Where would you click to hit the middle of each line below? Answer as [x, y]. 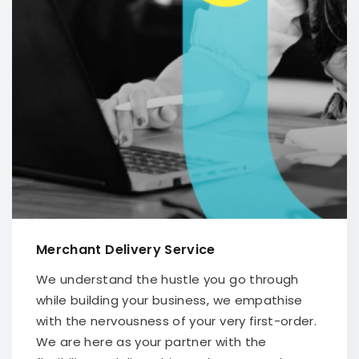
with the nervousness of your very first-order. [177, 321]
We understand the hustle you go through [167, 279]
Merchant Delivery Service [126, 250]
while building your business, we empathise [169, 300]
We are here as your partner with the [151, 342]
